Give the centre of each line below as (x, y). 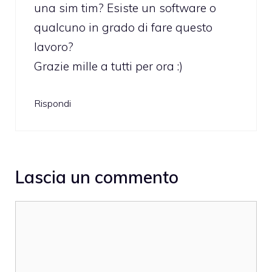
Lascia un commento (97, 177)
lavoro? (54, 46)
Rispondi (53, 104)
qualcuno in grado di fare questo (123, 27)
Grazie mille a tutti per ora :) (108, 66)
